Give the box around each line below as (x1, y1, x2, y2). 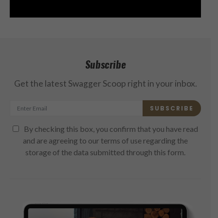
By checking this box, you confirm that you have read (22, 124, 198, 134)
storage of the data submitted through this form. (25, 147, 185, 157)
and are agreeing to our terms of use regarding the (23, 136, 188, 145)
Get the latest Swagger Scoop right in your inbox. (14, 78, 197, 89)
